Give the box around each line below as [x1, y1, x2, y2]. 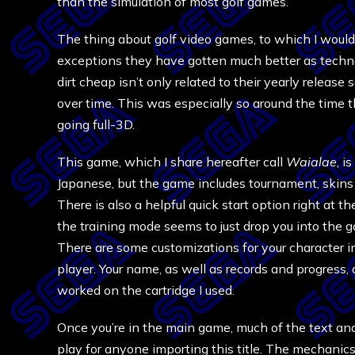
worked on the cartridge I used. [57, 282, 235, 298]
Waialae [286, 154, 337, 170]
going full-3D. [57, 116, 135, 132]
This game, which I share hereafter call [57, 154, 286, 170]
